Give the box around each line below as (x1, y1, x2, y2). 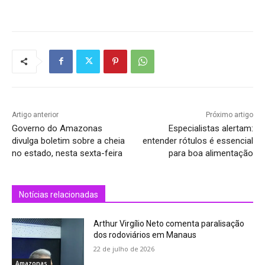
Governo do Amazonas (12, 122, 102, 134)
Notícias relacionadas (19, 189, 98, 199)
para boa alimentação (168, 147, 253, 159)
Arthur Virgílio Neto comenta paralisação (93, 218, 245, 228)
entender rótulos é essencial (142, 135, 253, 146)
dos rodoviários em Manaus (93, 230, 197, 240)
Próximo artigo (205, 110, 253, 119)
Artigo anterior (12, 110, 59, 119)
